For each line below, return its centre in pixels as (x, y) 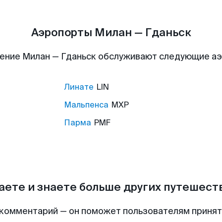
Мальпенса (86, 105)
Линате (79, 87)
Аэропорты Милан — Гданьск (111, 32)
